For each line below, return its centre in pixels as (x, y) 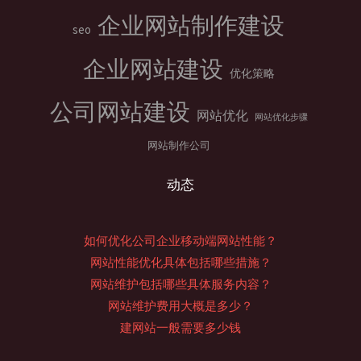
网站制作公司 (178, 145)
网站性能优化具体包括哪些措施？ (180, 262)
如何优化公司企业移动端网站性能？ (180, 241)
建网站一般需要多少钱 (180, 328)
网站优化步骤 (281, 117)
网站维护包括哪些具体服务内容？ (180, 284)
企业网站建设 (153, 69)
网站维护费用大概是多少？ (180, 306)
